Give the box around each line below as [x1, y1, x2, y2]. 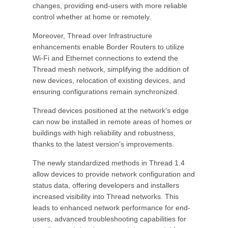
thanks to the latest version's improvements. [33, 140, 174, 148]
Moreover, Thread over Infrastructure [33, 32, 152, 40]
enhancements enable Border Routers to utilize [33, 43, 184, 51]
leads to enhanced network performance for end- [33, 204, 190, 212]
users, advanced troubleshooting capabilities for [33, 215, 186, 223]
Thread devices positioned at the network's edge [33, 106, 189, 115]
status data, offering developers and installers [33, 181, 179, 189]
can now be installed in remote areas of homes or [33, 118, 192, 126]
